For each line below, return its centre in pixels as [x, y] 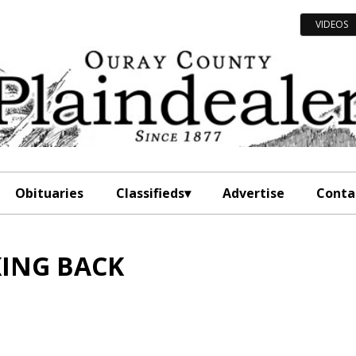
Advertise [253, 193]
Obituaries [50, 193]
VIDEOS [331, 24]
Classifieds [150, 193]
